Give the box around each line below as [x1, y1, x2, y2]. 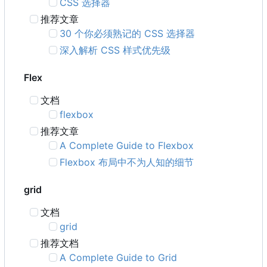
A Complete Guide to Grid [60, 252, 178, 264]
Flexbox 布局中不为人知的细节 [60, 156, 194, 169]
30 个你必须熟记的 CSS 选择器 [60, 27, 195, 40]
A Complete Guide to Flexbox [60, 139, 194, 152]
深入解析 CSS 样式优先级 [60, 44, 171, 57]
